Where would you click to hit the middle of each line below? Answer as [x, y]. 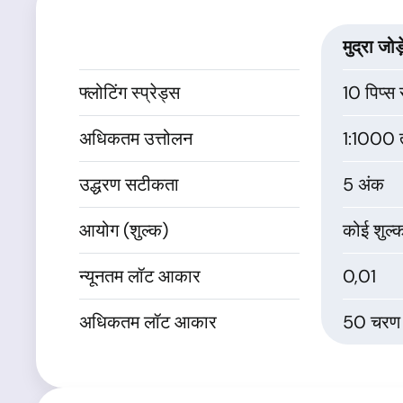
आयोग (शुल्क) [124, 230]
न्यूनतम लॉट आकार [140, 276]
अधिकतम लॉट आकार [148, 322]
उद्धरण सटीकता [129, 184]
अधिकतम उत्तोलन [136, 139]
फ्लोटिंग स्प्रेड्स [130, 93]
